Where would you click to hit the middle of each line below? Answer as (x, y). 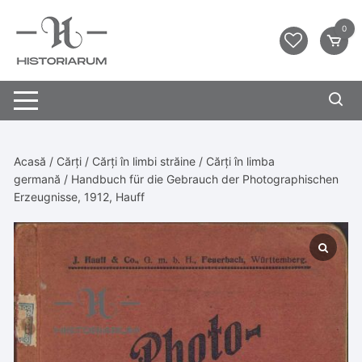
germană (38, 179)
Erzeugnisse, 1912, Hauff (80, 197)
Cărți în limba (241, 161)
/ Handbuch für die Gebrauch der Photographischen (200, 179)
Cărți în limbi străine (144, 161)
